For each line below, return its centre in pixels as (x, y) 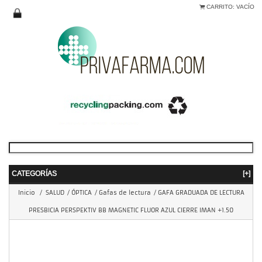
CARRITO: (220, 7)
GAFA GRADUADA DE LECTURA (201, 193)
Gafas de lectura (125, 193)
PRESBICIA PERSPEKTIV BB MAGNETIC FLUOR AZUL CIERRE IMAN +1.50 (131, 210)
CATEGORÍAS (34, 173)
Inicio (26, 193)
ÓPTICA (81, 193)
